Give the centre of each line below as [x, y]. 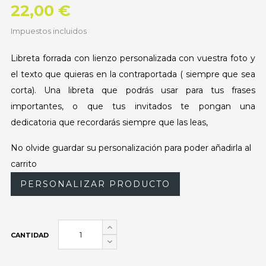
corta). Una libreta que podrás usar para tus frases [133, 90]
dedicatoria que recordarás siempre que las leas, [112, 122]
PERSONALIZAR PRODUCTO [95, 184]
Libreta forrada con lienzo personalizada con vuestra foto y [133, 58]
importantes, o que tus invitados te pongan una [133, 106]
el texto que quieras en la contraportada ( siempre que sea [133, 74]
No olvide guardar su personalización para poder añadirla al [131, 148]
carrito [24, 164]
